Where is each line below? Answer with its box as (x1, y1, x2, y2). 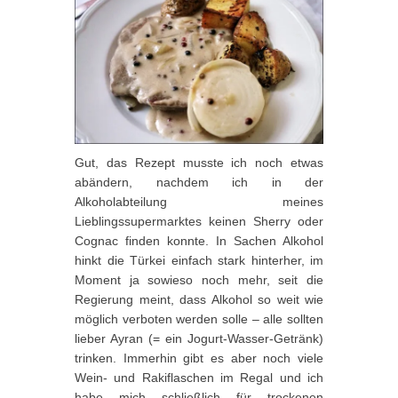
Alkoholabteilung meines (75, 194, 323, 209)
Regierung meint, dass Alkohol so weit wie (75, 291, 323, 306)
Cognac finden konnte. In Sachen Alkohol (75, 233, 323, 248)
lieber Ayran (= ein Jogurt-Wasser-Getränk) (75, 330, 323, 346)
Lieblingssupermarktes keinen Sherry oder (75, 213, 323, 228)
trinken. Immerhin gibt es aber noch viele (75, 350, 323, 365)
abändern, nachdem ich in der (75, 174, 323, 189)
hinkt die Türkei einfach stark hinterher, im (75, 252, 323, 267)
